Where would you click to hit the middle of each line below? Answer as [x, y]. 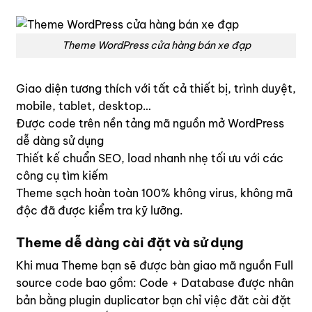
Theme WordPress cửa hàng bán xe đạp [156, 46]
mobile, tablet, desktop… [84, 106]
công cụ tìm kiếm [62, 175]
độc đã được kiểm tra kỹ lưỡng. [100, 210]
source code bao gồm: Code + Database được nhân [155, 283]
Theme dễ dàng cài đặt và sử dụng [130, 242]
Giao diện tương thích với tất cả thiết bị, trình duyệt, [156, 88]
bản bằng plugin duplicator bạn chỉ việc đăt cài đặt [154, 301]
